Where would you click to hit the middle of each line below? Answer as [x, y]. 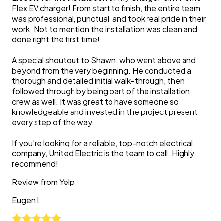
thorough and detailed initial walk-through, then [98, 81]
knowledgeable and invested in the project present [105, 112]
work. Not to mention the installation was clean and [105, 29]
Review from [36, 182]
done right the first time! [56, 39]
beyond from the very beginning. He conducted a [102, 70]
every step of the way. [53, 122]
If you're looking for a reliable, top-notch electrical [102, 143]
